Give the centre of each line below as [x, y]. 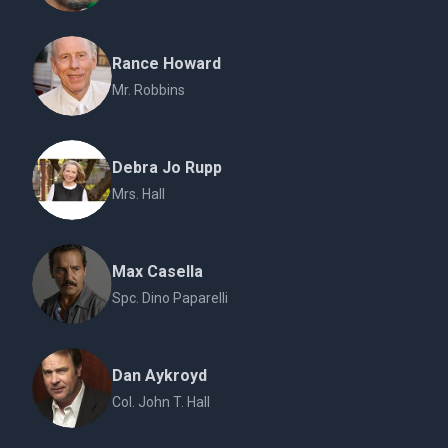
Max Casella [157, 271]
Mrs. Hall [138, 194]
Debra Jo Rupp [167, 167]
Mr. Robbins [148, 90]
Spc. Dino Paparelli [170, 298]
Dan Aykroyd [159, 375]
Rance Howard [166, 63]
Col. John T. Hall [161, 402]
